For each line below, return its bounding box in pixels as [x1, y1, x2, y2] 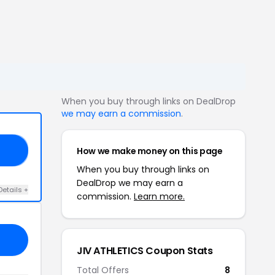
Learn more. [134, 190, 185, 203]
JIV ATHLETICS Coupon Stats [77, 244, 213, 258]
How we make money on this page [77, 145, 223, 157]
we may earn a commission [61, 107, 181, 120]
